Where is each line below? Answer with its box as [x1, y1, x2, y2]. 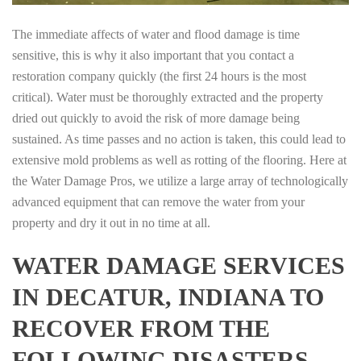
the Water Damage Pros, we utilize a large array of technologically [12, 173, 348, 188]
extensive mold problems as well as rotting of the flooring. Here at [12, 152, 346, 167]
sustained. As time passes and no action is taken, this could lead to [12, 131, 346, 146]
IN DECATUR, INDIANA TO [12, 283, 324, 310]
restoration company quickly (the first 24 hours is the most [12, 68, 306, 83]
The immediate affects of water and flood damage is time [12, 27, 300, 41]
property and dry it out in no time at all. [12, 215, 210, 230]
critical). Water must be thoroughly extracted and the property [12, 89, 323, 104]
